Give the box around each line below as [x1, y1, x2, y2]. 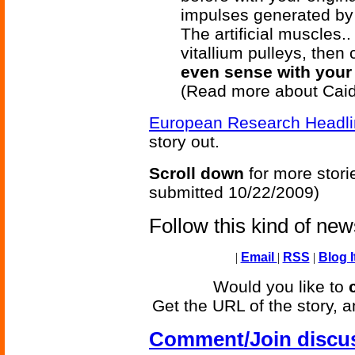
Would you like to [213, 277, 349, 296]
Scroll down [149, 164, 244, 183]
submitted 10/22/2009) [149, 183, 319, 202]
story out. [149, 132, 219, 151]
